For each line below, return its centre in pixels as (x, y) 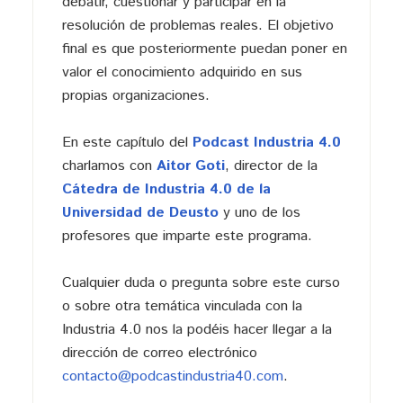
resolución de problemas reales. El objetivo (197, 25)
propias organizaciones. (135, 95)
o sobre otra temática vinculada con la (182, 306)
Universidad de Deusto (140, 212)
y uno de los (261, 212)
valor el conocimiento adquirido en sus (182, 72)
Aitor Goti (190, 166)
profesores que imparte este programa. (187, 236)
